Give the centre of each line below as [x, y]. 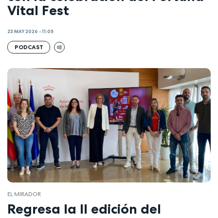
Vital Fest [38, 10]
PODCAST [29, 47]
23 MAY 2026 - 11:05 [30, 32]
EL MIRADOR [24, 194]
